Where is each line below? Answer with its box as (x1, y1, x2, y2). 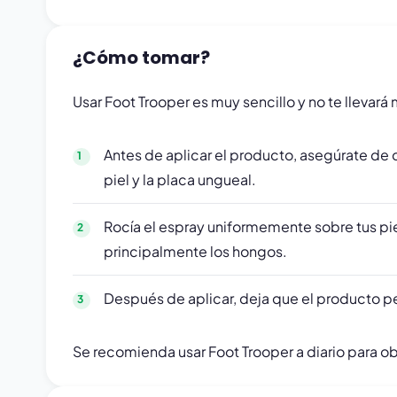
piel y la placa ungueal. (104, 170, 256, 189)
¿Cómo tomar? (73, 45, 210, 70)
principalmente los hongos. (104, 242, 287, 261)
